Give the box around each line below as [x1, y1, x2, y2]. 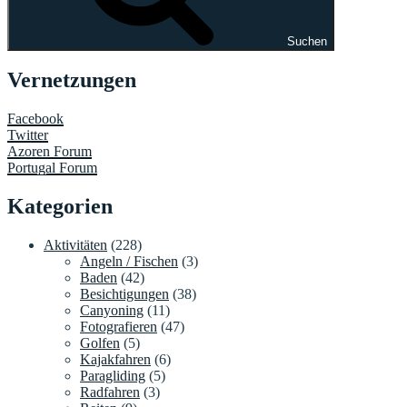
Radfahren [80, 384, 140, 401]
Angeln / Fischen [80, 253, 178, 270]
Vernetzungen [7, 68, 136, 93]
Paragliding [80, 368, 145, 384]
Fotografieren [80, 319, 157, 335]
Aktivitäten [44, 237, 107, 253]
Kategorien [7, 194, 113, 219]
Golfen [80, 335, 120, 352]
